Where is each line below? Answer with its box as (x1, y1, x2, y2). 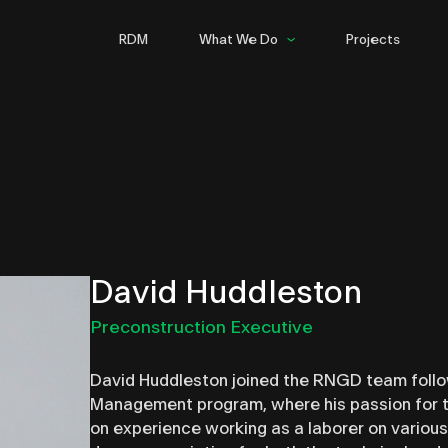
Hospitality (209, 83, 278, 98)
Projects (346, 32, 401, 47)
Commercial (205, 58, 282, 72)
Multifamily (209, 109, 278, 123)
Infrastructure (199, 134, 289, 149)
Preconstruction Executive (89, 319, 313, 338)
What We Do (199, 32, 279, 47)
